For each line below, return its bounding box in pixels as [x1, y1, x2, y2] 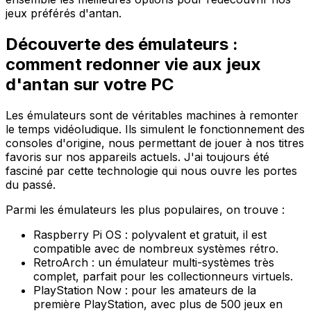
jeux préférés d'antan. [6, 6, 121, 20]
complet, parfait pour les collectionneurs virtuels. [33, 269, 293, 283]
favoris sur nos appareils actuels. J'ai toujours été [6, 149, 269, 164]
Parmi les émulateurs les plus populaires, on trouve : [6, 202, 285, 217]
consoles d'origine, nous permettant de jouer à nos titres [6, 135, 304, 150]
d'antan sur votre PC [6, 74, 174, 94]
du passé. [6, 177, 56, 192]
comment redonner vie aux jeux [6, 53, 261, 74]
